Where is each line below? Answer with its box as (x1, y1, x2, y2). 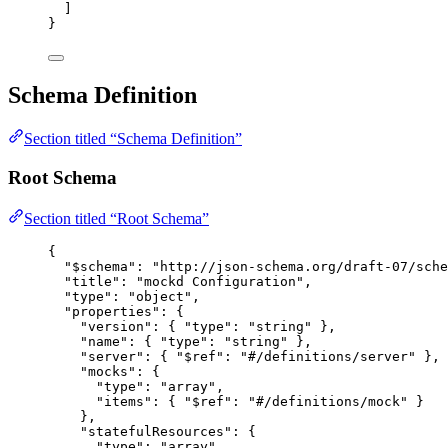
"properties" (64, 303, 160, 319)
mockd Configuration (144, 273, 296, 289)
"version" (80, 318, 152, 334)
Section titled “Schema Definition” (24, 130, 242, 148)
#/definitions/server (248, 348, 408, 364)
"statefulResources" (80, 423, 232, 439)
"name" (80, 333, 128, 349)
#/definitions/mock (256, 393, 400, 409)
